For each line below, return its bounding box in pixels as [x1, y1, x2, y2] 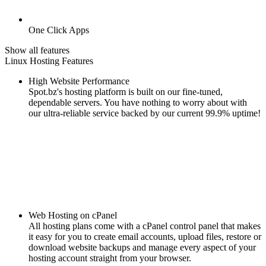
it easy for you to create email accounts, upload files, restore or [28, 232, 261, 242]
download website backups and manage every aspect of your [28, 242, 256, 253]
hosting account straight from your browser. [28, 253, 191, 264]
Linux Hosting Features [5, 56, 93, 66]
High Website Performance [28, 76, 129, 87]
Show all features [5, 45, 69, 56]
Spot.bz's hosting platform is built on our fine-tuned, [28, 87, 223, 97]
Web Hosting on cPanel [28, 210, 117, 221]
